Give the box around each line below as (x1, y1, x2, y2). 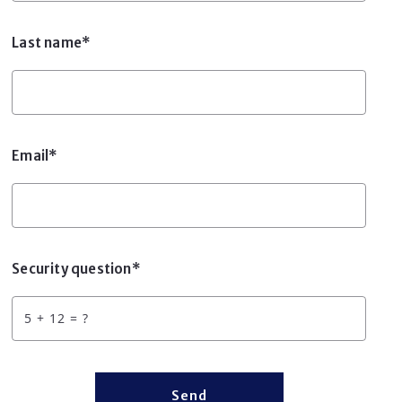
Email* (12, 146, 58, 164)
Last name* (12, 33, 92, 51)
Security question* (12, 259, 141, 277)
